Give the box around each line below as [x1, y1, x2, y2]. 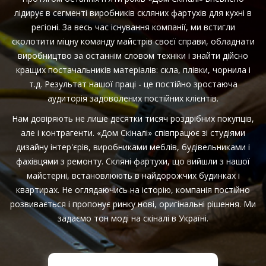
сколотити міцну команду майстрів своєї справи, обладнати [11, 36, 255, 47]
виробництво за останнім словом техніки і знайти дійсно [18, 50, 248, 61]
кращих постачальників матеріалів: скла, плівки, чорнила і [15, 64, 251, 75]
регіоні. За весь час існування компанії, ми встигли [31, 21, 235, 33]
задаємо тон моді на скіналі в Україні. [58, 213, 208, 224]
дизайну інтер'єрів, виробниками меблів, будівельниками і [16, 141, 250, 153]
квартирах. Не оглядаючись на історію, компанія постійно [16, 184, 250, 195]
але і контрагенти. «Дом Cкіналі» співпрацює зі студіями [21, 127, 245, 138]
